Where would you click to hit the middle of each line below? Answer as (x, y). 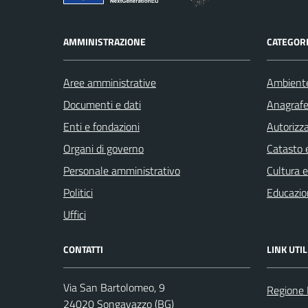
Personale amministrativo (122, 170)
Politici (78, 192)
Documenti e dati (102, 104)
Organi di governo (103, 148)
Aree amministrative (110, 82)
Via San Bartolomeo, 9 (114, 287)
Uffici (75, 214)
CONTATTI (83, 249)
